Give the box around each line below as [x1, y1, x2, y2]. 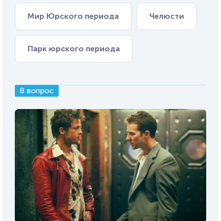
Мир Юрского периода [28, 11, 119, 21]
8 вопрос [20, 85, 54, 95]
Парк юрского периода [28, 43, 120, 53]
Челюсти [149, 11, 184, 21]
